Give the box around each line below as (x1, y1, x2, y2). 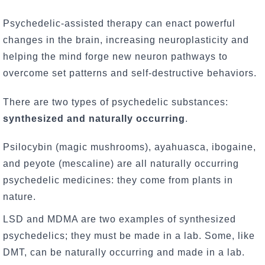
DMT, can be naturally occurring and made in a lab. (3, 247, 245, 258)
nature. (3, 192, 36, 202)
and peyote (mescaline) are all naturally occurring (3, 159, 239, 169)
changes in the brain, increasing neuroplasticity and (3, 34, 249, 45)
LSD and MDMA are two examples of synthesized (3, 214, 236, 225)
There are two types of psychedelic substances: (3, 96, 228, 107)
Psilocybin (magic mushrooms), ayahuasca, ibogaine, (3, 142, 256, 153)
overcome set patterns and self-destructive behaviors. (3, 67, 257, 78)
